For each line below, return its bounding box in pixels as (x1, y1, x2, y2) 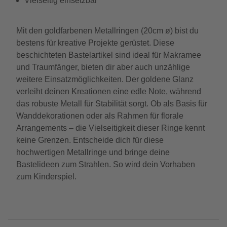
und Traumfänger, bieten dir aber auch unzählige (16, 63, 190, 71)
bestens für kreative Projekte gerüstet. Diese (16, 39, 174, 47)
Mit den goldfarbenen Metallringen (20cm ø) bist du (16, 26, 199, 35)
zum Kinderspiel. (16, 172, 77, 181)
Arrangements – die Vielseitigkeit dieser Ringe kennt (16, 124, 205, 132)
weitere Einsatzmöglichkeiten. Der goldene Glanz (16, 75, 194, 84)
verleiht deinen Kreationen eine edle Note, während (16, 87, 201, 96)
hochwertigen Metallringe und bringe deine (16, 148, 170, 157)
